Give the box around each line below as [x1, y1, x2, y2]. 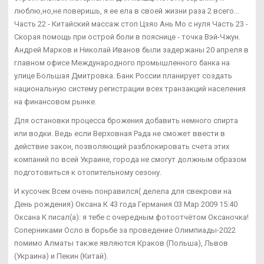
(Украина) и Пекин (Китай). [14, 252, 108, 261]
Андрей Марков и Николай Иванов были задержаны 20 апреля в [14, 45, 249, 55]
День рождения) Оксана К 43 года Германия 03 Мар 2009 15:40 [14, 200, 237, 209]
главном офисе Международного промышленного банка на [14, 58, 230, 68]
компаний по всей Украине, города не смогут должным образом [14, 155, 246, 164]
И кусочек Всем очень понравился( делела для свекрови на [14, 187, 232, 196]
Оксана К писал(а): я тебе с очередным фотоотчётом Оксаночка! [14, 213, 249, 222]
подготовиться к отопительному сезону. [14, 168, 161, 177]
